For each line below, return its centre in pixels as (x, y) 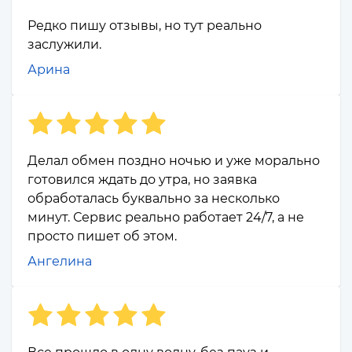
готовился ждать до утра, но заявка (142, 180)
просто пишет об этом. (102, 236)
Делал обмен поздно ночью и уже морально (174, 161)
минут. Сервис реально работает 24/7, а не (166, 218)
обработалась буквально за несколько (154, 199)
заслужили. (64, 45)
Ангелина (60, 262)
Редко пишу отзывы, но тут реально (145, 26)
